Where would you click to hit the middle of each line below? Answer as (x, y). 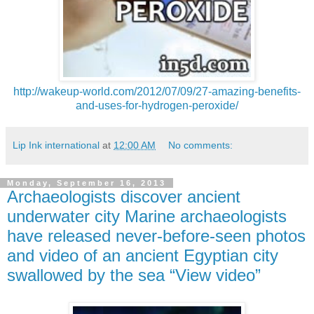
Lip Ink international (56, 145)
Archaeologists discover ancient (124, 197)
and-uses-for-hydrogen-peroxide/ (157, 106)
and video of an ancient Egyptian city (143, 256)
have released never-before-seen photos (156, 236)
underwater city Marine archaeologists (147, 217)
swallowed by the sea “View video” (134, 275)
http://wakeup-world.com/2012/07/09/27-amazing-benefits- (157, 92)
